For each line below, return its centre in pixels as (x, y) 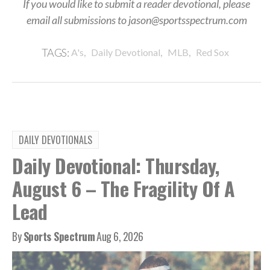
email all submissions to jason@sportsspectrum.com (137, 20)
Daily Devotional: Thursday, (116, 165)
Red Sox (213, 52)
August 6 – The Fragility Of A (124, 188)
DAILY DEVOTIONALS (55, 140)
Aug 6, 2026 (120, 236)
